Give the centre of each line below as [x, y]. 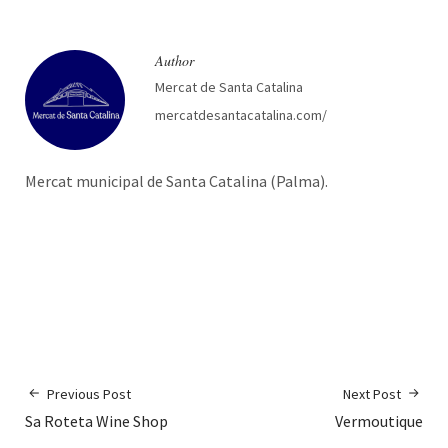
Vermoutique [379, 420]
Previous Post [89, 393]
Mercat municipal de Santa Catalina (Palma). [176, 180]
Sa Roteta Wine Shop [96, 420]
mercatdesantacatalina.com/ [241, 114]
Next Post [372, 393]
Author [174, 60]
